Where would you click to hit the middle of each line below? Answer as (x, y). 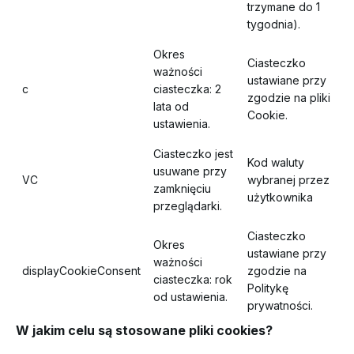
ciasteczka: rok (193, 279)
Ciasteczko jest (193, 154)
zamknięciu (182, 188)
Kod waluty (276, 162)
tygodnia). (274, 24)
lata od (171, 106)
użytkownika (280, 197)
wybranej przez (288, 180)
